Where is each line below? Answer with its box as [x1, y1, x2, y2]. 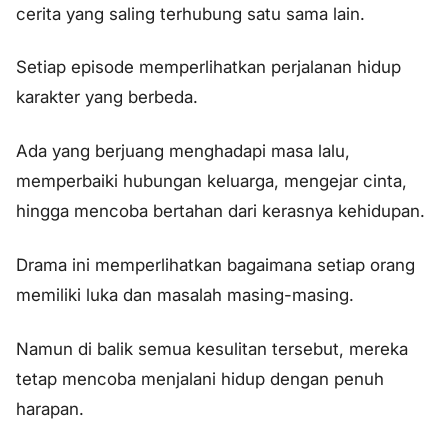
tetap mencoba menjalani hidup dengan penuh [16, 368, 384, 389]
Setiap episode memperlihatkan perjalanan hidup [16, 57, 401, 78]
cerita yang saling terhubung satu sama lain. [16, 3, 365, 24]
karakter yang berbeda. [16, 87, 198, 108]
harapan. [16, 398, 84, 419]
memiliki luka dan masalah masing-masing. [16, 284, 354, 305]
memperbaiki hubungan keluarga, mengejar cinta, [16, 171, 407, 192]
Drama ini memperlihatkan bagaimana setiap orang [16, 254, 415, 275]
